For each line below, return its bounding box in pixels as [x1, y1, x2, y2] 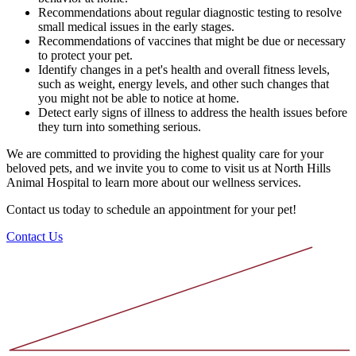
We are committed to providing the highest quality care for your [6, 146, 323, 161]
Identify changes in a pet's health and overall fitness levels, [38, 62, 330, 76]
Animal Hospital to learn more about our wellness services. [6, 175, 301, 189]
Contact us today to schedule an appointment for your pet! [6, 202, 296, 216]
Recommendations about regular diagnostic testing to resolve [38, 5, 342, 19]
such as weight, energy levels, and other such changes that [38, 76, 329, 91]
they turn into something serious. [38, 119, 201, 133]
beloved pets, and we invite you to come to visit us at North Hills [6, 161, 331, 175]
